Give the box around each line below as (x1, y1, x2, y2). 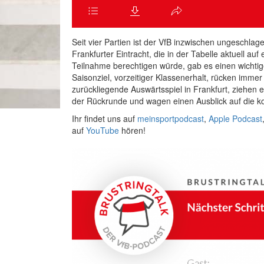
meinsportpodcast (137, 112, 204, 124)
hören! (119, 124, 146, 136)
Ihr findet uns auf (72, 112, 137, 124)
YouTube (86, 124, 119, 136)
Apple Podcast (209, 112, 262, 124)
